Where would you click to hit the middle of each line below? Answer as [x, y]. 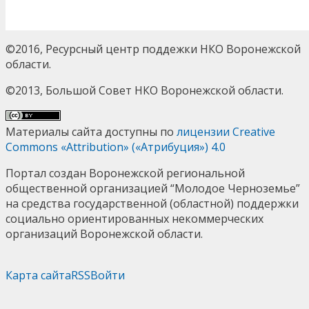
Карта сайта [38, 276]
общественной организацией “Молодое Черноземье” [153, 189]
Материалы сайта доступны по [91, 132]
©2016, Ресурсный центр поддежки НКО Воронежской [153, 49]
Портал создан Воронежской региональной [125, 173]
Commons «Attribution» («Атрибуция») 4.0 [116, 147]
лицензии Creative [226, 132]
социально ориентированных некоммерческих [134, 219]
